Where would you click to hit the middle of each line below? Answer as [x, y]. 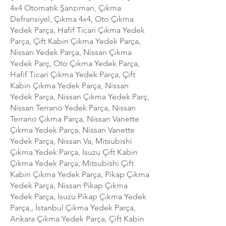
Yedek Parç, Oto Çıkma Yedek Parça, [75, 63]
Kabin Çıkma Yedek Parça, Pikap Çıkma [80, 174]
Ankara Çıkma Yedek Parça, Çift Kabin [77, 218]
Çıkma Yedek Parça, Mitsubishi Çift [72, 163]
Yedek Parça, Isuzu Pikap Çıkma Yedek [78, 196]
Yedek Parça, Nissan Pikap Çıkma [69, 185]
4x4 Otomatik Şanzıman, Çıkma [66, 8]
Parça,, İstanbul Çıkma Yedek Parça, [73, 207]
